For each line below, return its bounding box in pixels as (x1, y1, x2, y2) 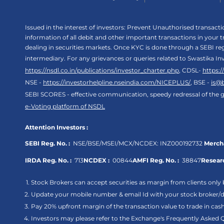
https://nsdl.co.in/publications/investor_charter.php (25, 66, 179, 74)
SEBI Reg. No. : (25, 139, 70, 147)
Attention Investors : (25, 123, 88, 131)
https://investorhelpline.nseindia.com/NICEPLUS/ (43, 78, 190, 86)
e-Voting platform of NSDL (25, 102, 105, 110)
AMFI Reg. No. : (132, 156, 179, 164)
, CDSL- (179, 66, 202, 74)
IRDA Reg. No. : (25, 156, 71, 164)
